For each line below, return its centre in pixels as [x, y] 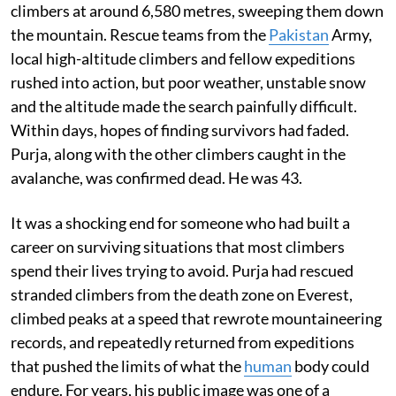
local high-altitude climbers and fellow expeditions [183, 59]
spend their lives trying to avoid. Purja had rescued [182, 271]
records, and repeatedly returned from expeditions [183, 343]
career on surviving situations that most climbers [178, 247]
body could [331, 366]
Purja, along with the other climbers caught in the [178, 154]
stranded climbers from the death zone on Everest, [182, 295]
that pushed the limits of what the [127, 366]
